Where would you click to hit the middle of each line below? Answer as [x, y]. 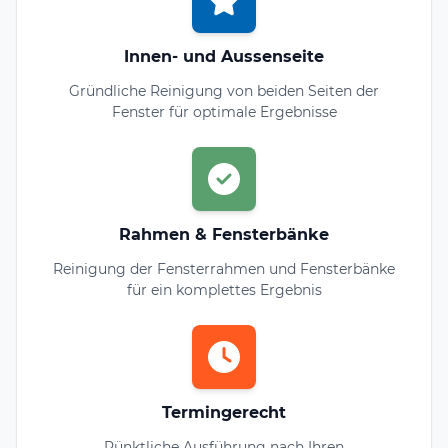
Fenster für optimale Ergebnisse [224, 111]
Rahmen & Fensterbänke [224, 234]
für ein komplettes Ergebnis [224, 289]
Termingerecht [224, 412]
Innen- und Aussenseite [224, 56]
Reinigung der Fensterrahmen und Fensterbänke [224, 268]
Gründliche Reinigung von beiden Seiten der [224, 90]
